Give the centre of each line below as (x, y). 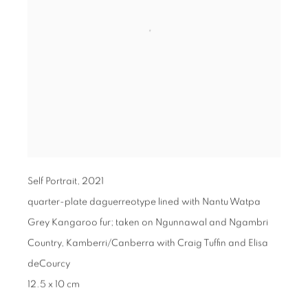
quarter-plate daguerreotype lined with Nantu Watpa (144, 202)
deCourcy (48, 264)
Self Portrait (52, 181)
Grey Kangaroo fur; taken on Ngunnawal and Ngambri (147, 222)
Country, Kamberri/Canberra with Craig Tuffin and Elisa (147, 243)
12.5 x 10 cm (53, 284)
